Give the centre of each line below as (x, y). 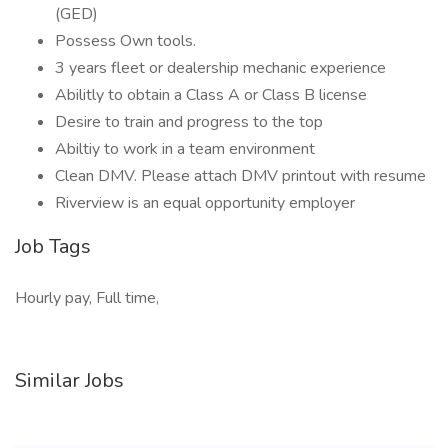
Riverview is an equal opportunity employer (205, 203)
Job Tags (53, 246)
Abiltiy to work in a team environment (185, 149)
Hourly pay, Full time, (87, 298)
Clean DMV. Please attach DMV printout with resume (240, 176)
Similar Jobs (69, 380)
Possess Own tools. (125, 41)
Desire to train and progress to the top (189, 122)
